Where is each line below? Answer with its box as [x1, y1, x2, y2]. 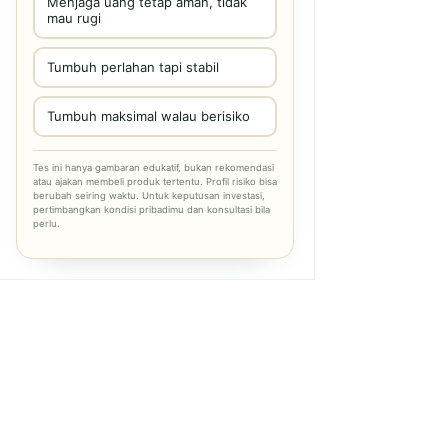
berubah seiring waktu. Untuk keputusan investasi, [33, 189, 265, 201]
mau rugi [46, 10, 101, 26]
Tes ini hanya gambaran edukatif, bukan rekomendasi [33, 161, 274, 173]
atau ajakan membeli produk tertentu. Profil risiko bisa [33, 175, 277, 187]
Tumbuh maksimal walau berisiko [46, 108, 250, 124]
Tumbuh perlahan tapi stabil [46, 59, 219, 75]
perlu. [33, 217, 60, 229]
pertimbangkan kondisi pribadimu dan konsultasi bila [33, 203, 270, 215]
